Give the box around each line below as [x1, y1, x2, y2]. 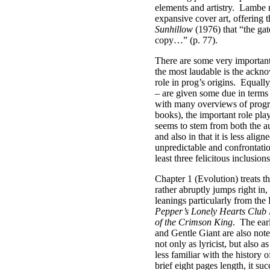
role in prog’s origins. [155, 77, 236, 87]
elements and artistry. [155, 2, 234, 13]
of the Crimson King [155, 217, 233, 227]
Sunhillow [155, 24, 193, 34]
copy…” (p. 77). [155, 35, 218, 45]
